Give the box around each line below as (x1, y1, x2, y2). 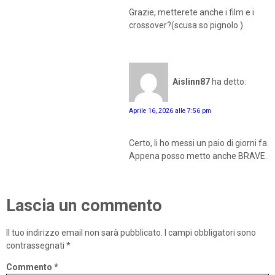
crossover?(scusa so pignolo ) (129, 20, 243, 30)
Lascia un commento (6, 196, 162, 216)
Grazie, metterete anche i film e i (129, 7, 254, 17)
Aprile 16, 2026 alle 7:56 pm (129, 107, 211, 115)
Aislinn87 (172, 77, 210, 87)
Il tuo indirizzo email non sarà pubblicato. (6, 227, 163, 238)
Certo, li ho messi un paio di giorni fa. (129, 138, 269, 149)
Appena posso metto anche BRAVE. (129, 151, 267, 161)
